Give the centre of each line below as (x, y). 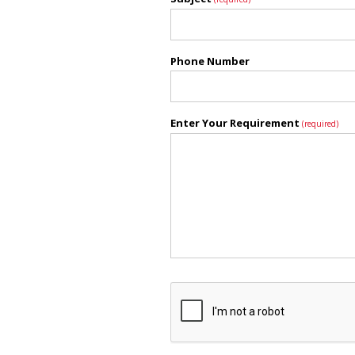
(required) (320, 124)
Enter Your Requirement (236, 123)
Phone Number (210, 61)
